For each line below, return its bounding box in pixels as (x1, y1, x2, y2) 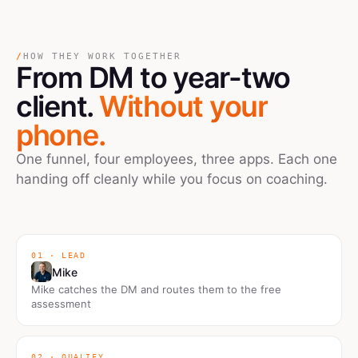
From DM (16, 60, 140, 95)
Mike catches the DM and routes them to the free (31, 283, 281, 296)
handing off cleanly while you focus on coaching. (16, 171, 328, 187)
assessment (31, 297, 91, 310)
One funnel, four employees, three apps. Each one (16, 151, 337, 167)
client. (16, 89, 99, 124)
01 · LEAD (31, 251, 86, 260)
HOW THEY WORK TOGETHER (22, 51, 181, 62)
